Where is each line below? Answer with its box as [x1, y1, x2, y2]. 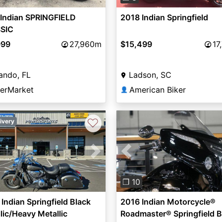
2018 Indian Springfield [120, 12, 208, 23]
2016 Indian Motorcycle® [120, 197, 216, 207]
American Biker [129, 85, 186, 95]
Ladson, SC [128, 70, 171, 80]
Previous [126, 152, 159, 162]
